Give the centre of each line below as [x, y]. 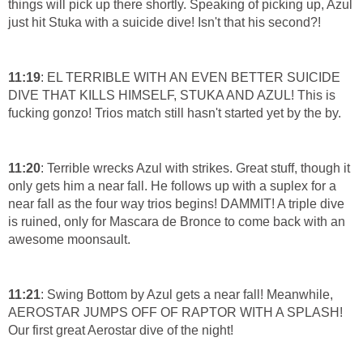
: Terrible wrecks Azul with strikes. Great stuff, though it [195, 169]
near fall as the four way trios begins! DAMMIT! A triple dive [176, 204]
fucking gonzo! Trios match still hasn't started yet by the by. [175, 113]
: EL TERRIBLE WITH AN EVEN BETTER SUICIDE [190, 78]
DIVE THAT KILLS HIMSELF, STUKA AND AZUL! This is [172, 96]
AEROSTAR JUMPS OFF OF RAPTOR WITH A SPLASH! [175, 313]
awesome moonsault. [69, 240]
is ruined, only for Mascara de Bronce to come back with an [177, 222]
